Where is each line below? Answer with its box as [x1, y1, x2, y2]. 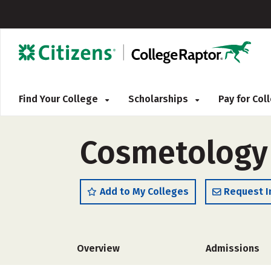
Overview [77, 243, 120, 254]
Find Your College [19, 93, 100, 105]
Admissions [206, 243, 260, 254]
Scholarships [128, 93, 191, 105]
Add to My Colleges [100, 186, 189, 197]
